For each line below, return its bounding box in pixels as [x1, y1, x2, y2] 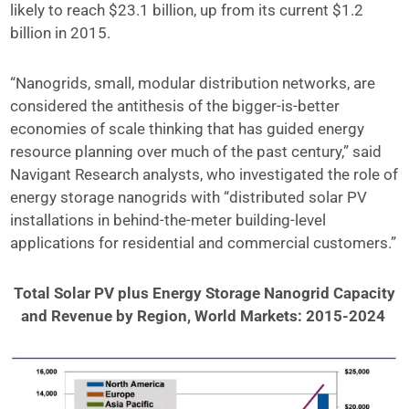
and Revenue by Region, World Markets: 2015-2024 [20, 307, 389, 325]
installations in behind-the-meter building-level [10, 211, 327, 229]
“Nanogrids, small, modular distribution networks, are [10, 74, 376, 92]
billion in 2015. [10, 24, 111, 42]
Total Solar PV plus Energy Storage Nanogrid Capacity [14, 284, 395, 302]
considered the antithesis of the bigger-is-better [10, 97, 341, 115]
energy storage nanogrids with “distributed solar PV [10, 188, 368, 206]
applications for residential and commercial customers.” [10, 234, 397, 252]
